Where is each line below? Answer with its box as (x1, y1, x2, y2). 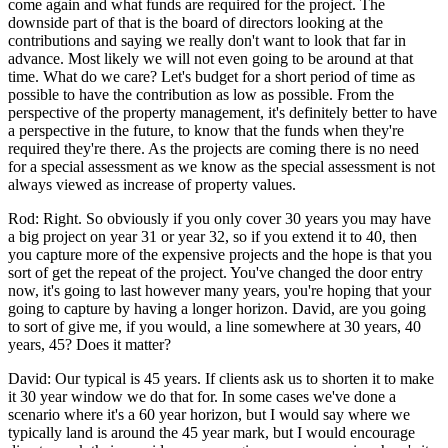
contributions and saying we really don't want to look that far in (8, 31, 406, 49)
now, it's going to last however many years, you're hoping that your (8, 281, 431, 299)
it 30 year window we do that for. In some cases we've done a (8, 387, 396, 405)
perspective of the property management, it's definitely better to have (8, 103, 437, 121)
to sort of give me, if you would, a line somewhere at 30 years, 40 (8, 317, 421, 335)
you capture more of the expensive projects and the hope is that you (8, 245, 432, 263)
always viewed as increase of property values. (8, 175, 296, 193)
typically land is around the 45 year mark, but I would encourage (8, 423, 415, 441)
